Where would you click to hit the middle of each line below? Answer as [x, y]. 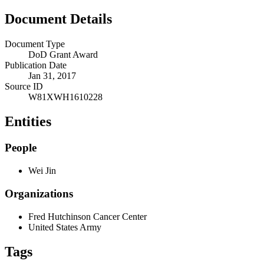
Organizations [39, 193]
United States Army [65, 227]
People [21, 148]
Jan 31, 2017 [52, 75]
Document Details [58, 19]
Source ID [24, 86]
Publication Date [36, 65]
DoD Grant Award [63, 54]
